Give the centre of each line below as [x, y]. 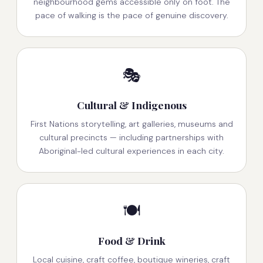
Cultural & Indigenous [131, 105]
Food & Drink [131, 241]
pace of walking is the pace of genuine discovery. [131, 16]
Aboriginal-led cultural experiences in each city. [131, 151]
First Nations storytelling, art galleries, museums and [131, 124]
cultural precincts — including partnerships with [131, 138]
